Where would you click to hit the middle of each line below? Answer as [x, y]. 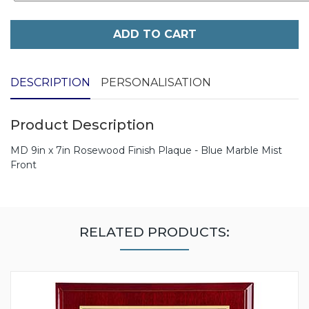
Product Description [82, 125]
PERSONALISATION [156, 83]
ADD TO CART [154, 34]
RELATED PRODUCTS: [154, 232]
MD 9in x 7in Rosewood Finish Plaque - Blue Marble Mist [146, 151]
